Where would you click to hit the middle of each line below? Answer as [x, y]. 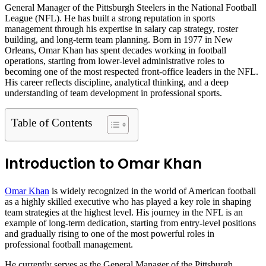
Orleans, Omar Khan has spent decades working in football [115, 50]
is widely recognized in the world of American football [153, 191]
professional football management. [69, 244]
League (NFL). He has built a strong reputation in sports [110, 18]
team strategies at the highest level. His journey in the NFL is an [124, 212]
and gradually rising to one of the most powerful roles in [110, 233]
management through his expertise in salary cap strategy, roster [121, 28]
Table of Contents [52, 122]
